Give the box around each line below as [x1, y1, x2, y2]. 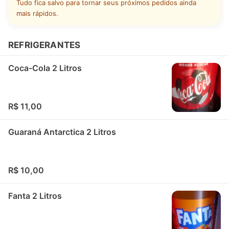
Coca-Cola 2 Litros [8, 63, 82, 73]
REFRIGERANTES [8, 40, 81, 50]
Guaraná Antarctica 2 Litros [8, 127, 116, 137]
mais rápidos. [16, 9, 58, 17]
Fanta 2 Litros [8, 191, 62, 201]
